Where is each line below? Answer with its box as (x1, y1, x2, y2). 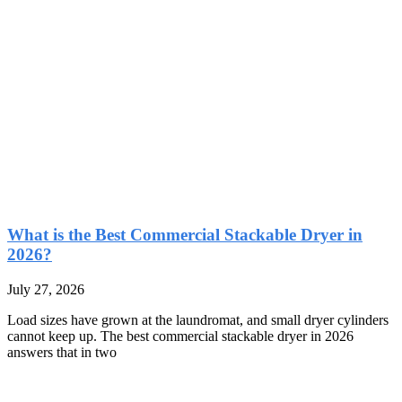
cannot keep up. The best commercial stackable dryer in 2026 (7, 328, 354, 344)
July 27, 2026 (7, 282, 84, 297)
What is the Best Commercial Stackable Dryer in (7, 225, 363, 245)
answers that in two (7, 345, 117, 360)
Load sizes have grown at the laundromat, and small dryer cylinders (7, 312, 389, 328)
